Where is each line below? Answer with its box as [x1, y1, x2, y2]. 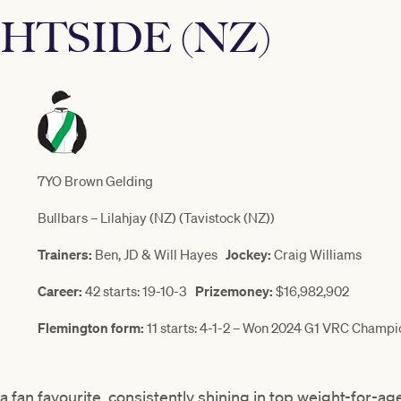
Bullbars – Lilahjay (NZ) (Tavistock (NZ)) [38, 209, 275, 227]
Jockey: [226, 245, 271, 264]
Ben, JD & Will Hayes [92, 245, 226, 264]
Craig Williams [271, 245, 362, 264]
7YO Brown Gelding [38, 172, 153, 191]
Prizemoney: [195, 282, 273, 301]
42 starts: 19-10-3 [82, 282, 195, 301]
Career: [38, 282, 82, 301]
